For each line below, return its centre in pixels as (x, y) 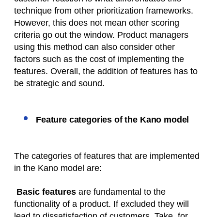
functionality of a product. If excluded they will (101, 204)
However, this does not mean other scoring (97, 23)
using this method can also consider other (94, 47)
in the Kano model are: (58, 168)
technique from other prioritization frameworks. (104, 11)
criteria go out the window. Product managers (101, 35)
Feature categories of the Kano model (114, 120)
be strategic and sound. (59, 84)
